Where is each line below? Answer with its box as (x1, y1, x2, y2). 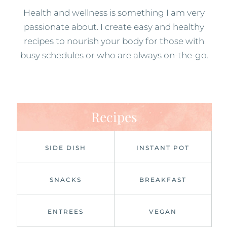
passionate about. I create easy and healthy (24, 21, 205, 32)
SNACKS (49, 175, 82, 183)
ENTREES (47, 207, 84, 215)
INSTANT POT (136, 143, 190, 152)
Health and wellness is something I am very (23, 7, 205, 18)
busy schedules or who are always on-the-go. (20, 50, 208, 60)
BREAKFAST (139, 175, 186, 183)
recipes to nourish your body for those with (24, 35, 205, 46)
